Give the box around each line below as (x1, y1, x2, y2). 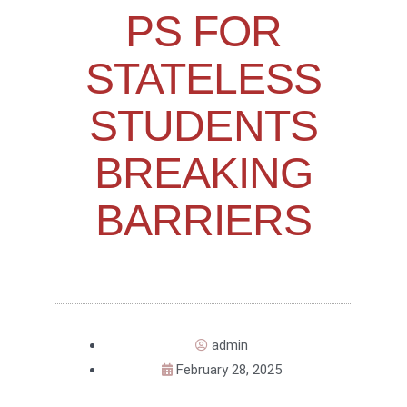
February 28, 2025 (176, 362, 282, 379)
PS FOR (124, 7, 283, 56)
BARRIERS (94, 196, 313, 245)
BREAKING (94, 149, 313, 198)
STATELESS (84, 55, 323, 104)
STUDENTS (89, 102, 318, 151)
